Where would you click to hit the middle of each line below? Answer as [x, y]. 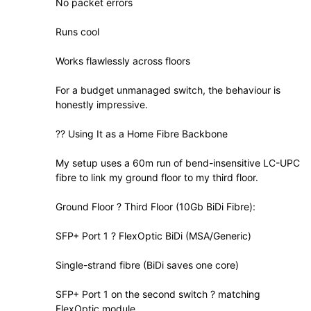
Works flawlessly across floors [123, 61]
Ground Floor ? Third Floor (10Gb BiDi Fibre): [155, 207]
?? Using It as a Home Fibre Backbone [142, 134]
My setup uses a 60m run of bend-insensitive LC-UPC [178, 163]
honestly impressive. [102, 105]
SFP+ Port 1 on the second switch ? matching [158, 294]
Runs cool [77, 32]
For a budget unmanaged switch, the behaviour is [168, 90]
